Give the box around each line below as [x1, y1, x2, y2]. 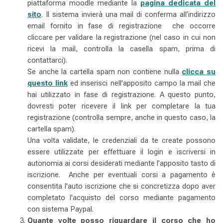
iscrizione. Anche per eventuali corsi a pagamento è [27, 170, 216, 179]
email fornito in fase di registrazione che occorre [27, 21, 216, 30]
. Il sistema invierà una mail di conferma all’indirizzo [41, 10, 216, 19]
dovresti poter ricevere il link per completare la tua [27, 102, 216, 111]
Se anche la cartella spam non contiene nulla [27, 67, 179, 76]
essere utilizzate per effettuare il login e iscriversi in [27, 147, 216, 156]
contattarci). [27, 56, 67, 65]
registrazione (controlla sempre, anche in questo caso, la [27, 113, 216, 122]
